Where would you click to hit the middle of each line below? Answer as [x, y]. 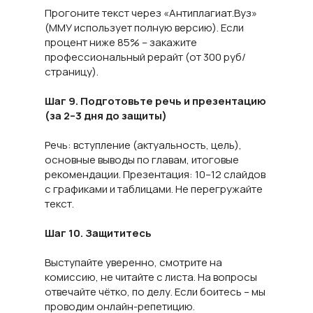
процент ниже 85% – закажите [121, 42]
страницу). [72, 72]
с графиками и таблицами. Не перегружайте [154, 189]
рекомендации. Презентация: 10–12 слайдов [155, 174]
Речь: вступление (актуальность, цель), [143, 145]
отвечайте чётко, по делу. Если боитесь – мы [155, 292]
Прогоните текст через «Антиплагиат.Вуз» [151, 13]
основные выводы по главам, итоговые [142, 160]
